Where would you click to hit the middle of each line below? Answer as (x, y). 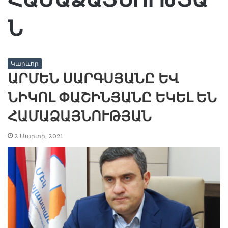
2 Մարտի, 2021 (39, 136)
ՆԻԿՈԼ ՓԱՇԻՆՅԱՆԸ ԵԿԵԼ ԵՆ (112, 97)
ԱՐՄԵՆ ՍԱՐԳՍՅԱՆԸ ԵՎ (93, 79)
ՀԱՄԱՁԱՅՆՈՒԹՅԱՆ (80, 116)
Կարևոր (25, 64)
